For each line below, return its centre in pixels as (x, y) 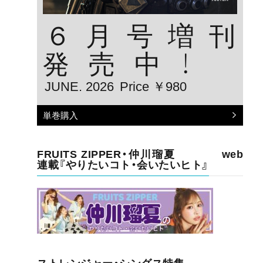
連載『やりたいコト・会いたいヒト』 (123, 165)
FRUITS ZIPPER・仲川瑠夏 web (140, 154)
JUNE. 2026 (80, 86)
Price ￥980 (154, 86)
